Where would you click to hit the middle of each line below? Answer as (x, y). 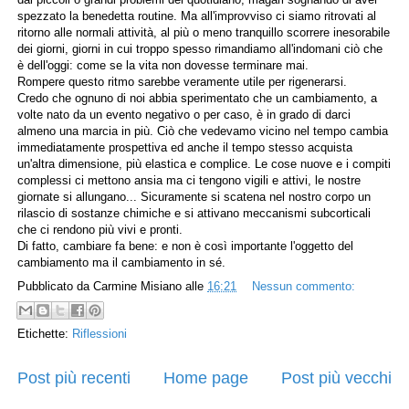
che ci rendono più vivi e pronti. (100, 230)
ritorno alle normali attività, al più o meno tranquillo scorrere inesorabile (204, 32)
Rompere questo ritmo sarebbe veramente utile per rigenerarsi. (182, 82)
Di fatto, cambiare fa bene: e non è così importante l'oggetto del (185, 246)
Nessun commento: (304, 286)
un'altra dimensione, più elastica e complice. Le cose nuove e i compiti (204, 164)
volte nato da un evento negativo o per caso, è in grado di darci (184, 115)
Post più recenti (74, 378)
